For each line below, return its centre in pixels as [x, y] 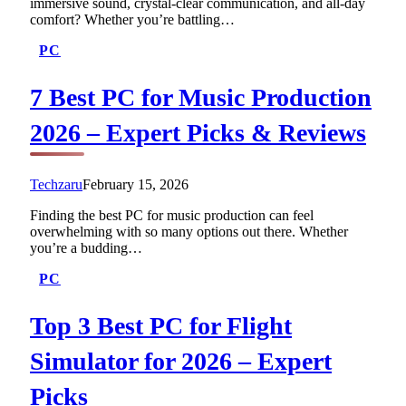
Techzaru [56, 184]
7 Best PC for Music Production [201, 97]
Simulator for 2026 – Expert [181, 362]
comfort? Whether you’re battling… [132, 19]
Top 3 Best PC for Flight [161, 326]
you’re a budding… [86, 247]
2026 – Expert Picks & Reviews [198, 132]
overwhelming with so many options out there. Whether [189, 231]
